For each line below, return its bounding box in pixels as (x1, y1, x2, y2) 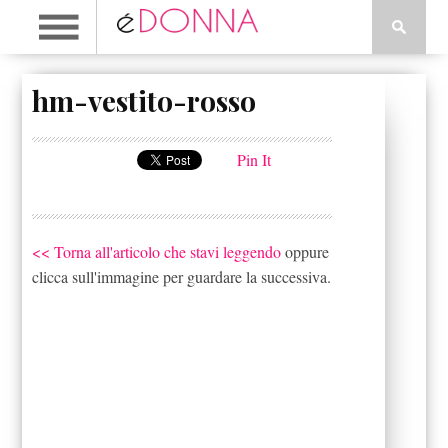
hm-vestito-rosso (32, 82, 257, 119)
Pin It (237, 149, 272, 170)
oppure (281, 241, 330, 262)
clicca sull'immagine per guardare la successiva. (32, 266, 332, 287)
